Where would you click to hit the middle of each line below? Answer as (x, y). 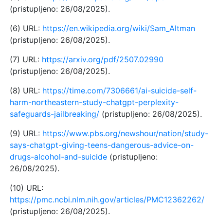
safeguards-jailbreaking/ (54, 114)
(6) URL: (26, 28)
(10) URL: (27, 188)
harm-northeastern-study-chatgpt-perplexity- (94, 102)
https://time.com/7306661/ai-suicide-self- (119, 90)
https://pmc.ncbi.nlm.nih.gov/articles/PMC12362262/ (107, 199)
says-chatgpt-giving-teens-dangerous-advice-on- (102, 145)
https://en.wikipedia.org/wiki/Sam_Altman (119, 28)
